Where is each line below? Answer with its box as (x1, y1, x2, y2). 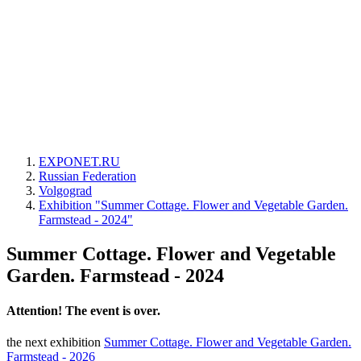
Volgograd (39, 184, 92, 197)
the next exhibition (6, 335, 104, 350)
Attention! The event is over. (6, 304, 160, 318)
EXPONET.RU (39, 155, 120, 168)
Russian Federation (39, 169, 136, 183)
